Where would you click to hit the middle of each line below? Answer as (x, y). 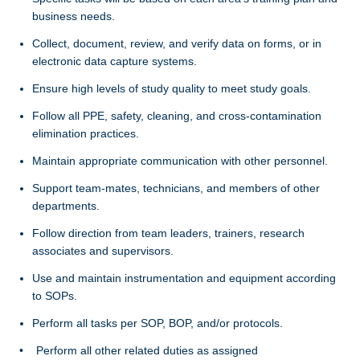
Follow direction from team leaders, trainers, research (168, 233)
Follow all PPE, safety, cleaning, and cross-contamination (177, 116)
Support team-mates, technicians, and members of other (176, 188)
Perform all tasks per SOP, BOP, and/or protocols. (157, 323)
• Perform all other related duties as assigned (139, 350)
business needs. (74, 16)
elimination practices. (86, 133)
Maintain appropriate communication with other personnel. (180, 161)
